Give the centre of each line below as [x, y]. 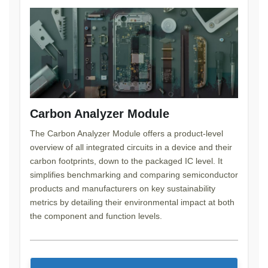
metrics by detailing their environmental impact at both [132, 202]
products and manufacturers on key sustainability [123, 188]
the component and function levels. [96, 216]
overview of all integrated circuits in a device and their [131, 147]
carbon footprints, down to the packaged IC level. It [126, 161]
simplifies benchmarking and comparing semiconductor [134, 174]
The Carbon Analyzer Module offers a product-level [127, 133]
